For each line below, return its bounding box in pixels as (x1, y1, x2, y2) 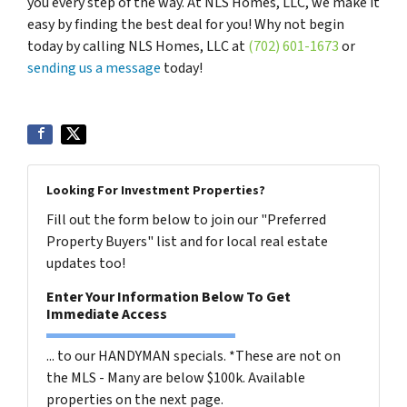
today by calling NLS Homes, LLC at (27, 36, 248, 56)
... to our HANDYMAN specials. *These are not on (46, 346, 341, 366)
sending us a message (27, 58, 161, 78)
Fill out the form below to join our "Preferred (46, 210, 326, 230)
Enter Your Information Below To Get (46, 287, 291, 307)
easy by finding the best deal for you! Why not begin (27, 15, 344, 35)
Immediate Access (46, 304, 167, 324)
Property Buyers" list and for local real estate (46, 232, 328, 252)
